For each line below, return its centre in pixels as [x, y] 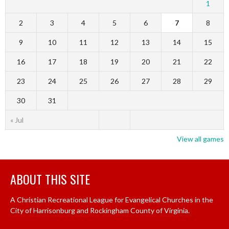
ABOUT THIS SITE [50, 179]
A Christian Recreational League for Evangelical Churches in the [112, 200]
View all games [200, 139]
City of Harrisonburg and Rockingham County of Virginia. [100, 211]
